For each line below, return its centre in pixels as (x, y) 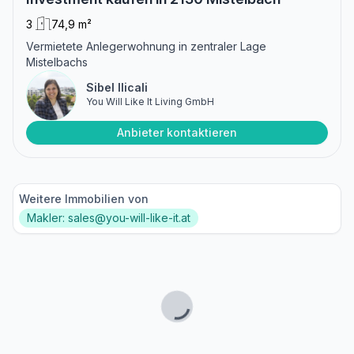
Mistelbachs (57, 62)
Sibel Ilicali (117, 87)
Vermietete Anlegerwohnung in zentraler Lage (146, 46)
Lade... (179, 331)
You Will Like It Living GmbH (150, 101)
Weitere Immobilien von (84, 198)
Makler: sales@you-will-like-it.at (109, 217)
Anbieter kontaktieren (177, 132)
